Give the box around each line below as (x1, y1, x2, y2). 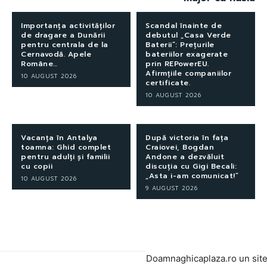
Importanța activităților (21, 20, 115, 31)
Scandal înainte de (145, 20, 222, 31)
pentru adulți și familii (21, 151, 110, 162)
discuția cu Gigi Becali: (145, 160, 237, 172)
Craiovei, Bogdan (145, 141, 214, 153)
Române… (21, 58, 58, 69)
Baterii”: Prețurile (145, 39, 215, 50)
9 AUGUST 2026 (145, 183, 198, 193)
